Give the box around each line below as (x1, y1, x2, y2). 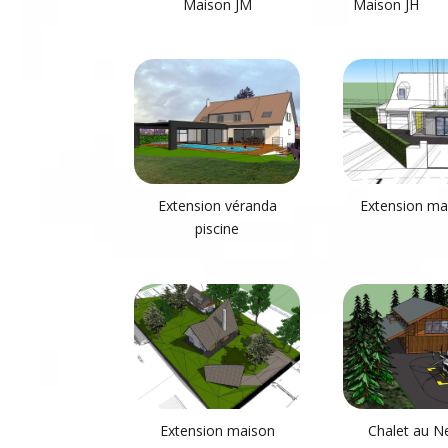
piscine (195, 219, 240, 239)
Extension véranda (157, 196, 277, 216)
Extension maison (159, 420, 275, 440)
